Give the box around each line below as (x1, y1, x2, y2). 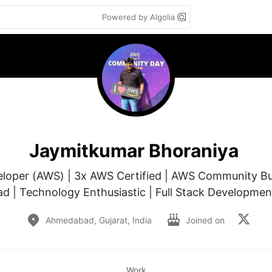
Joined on (185, 214, 227, 225)
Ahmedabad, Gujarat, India (45, 214, 152, 225)
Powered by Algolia (102, 12, 177, 22)
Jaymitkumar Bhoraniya (29, 139, 239, 161)
